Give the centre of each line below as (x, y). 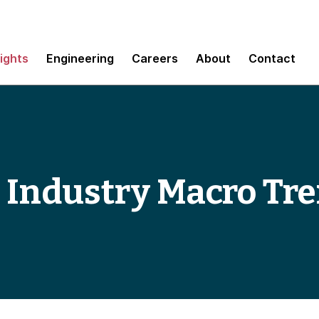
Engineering (80, 58)
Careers (155, 58)
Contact (272, 58)
